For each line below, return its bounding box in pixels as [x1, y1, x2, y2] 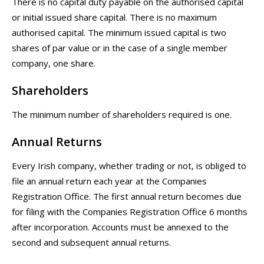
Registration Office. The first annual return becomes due [12, 190, 242, 203]
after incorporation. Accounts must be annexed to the [12, 221, 229, 233]
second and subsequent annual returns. [12, 236, 171, 249]
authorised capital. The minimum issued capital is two [12, 27, 226, 39]
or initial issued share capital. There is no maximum [12, 11, 217, 24]
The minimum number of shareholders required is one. [12, 108, 232, 121]
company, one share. [12, 57, 95, 70]
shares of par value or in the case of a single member [12, 42, 227, 54]
